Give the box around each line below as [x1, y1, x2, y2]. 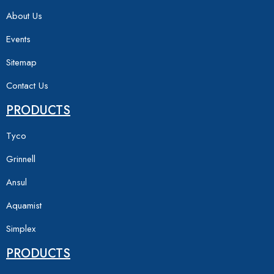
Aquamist [6, 198, 42, 212]
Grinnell [6, 152, 35, 166]
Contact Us [6, 78, 48, 92]
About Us [6, 9, 42, 23]
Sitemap [6, 55, 37, 69]
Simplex [6, 221, 35, 235]
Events [6, 32, 31, 46]
